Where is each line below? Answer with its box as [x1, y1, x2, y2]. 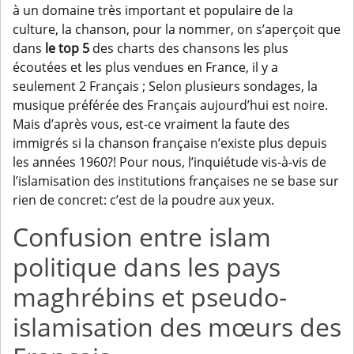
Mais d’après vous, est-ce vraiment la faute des [13, 115, 290, 134]
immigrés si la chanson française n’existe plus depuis [13, 134, 327, 153]
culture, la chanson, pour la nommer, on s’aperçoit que [13, 21, 341, 39]
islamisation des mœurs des [13, 310, 341, 345]
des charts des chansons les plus [89, 40, 288, 58]
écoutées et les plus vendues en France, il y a [13, 58, 278, 77]
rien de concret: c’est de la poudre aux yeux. [13, 191, 274, 209]
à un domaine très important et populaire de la [13, 2, 293, 20]
